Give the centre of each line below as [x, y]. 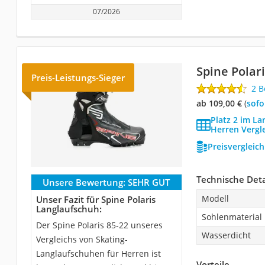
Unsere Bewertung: [84, 182]
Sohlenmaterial [232, 216]
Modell [215, 198]
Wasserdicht [226, 235]
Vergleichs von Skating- [82, 239]
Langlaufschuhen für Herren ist [98, 253]
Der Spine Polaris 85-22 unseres [99, 225]
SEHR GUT [149, 182]
